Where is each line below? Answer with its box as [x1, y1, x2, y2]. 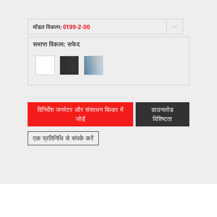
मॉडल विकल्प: [32, 23, 63, 31]
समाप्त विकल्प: [32, 40, 67, 48]
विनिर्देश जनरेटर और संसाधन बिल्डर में [37, 106, 124, 113]
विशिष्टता [153, 115, 172, 123]
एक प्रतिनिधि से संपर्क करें [32, 135, 93, 142]
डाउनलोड [151, 106, 174, 113]
